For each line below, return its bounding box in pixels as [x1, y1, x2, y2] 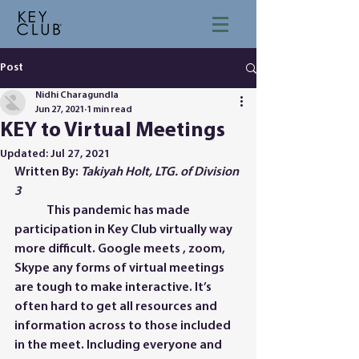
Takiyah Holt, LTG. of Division [81, 166, 241, 179]
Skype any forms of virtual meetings [14, 262, 227, 275]
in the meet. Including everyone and [14, 339, 224, 352]
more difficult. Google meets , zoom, [14, 243, 228, 256]
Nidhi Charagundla [35, 91, 119, 100]
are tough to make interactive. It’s [14, 281, 214, 294]
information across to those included [14, 320, 233, 333]
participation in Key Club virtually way [14, 224, 235, 236]
